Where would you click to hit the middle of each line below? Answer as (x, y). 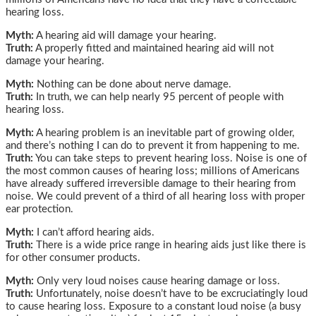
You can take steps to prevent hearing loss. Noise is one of (170, 159)
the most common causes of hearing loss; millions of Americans (153, 171)
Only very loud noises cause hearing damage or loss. (158, 281)
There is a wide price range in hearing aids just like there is (170, 245)
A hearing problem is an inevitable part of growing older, (164, 133)
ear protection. (39, 209)
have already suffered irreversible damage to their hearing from (151, 184)
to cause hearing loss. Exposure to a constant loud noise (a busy (153, 307)
